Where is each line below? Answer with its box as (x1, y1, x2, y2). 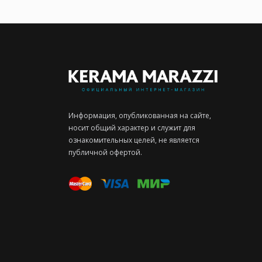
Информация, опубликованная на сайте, (68, 111, 211, 121)
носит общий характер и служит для (68, 123, 195, 133)
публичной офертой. (68, 147, 142, 158)
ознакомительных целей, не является (68, 135, 199, 146)
